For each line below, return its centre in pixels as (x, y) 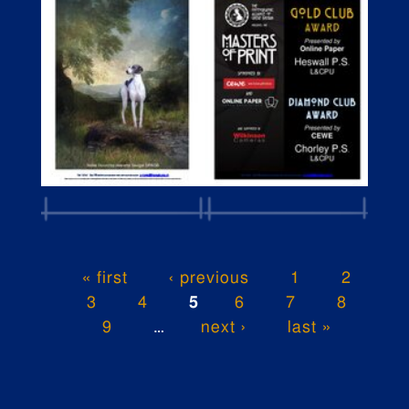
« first (105, 278)
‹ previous (209, 278)
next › (223, 327)
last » (309, 327)
